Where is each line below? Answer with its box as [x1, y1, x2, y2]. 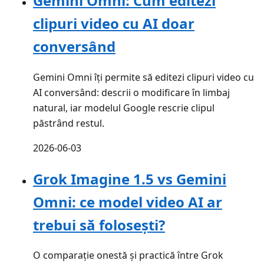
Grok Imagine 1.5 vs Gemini [33, 169, 226, 189]
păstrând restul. [33, 116, 104, 130]
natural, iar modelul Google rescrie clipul [33, 101, 214, 114]
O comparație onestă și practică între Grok [33, 249, 223, 262]
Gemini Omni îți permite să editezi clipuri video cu [33, 70, 254, 84]
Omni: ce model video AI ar [33, 192, 222, 212]
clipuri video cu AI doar [33, 13, 194, 33]
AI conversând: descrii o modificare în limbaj [33, 85, 230, 99]
